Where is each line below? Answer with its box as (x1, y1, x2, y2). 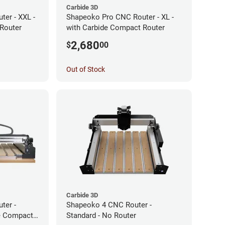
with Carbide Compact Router (66, 23, 165, 32)
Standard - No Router (66, 210, 136, 220)
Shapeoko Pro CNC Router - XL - (66, 12, 174, 22)
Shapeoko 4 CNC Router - (66, 200, 152, 209)
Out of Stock (66, 65, 105, 73)
